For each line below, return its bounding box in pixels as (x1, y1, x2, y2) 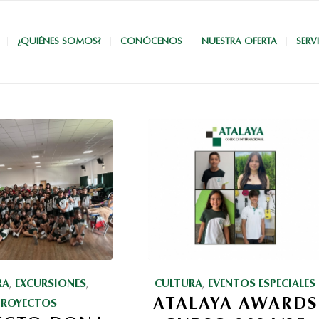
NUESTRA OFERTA (202, 37, 277, 46)
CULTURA (155, 278, 203, 290)
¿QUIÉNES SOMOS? (17, 37, 101, 46)
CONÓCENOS (120, 37, 182, 46)
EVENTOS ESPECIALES (208, 278, 316, 290)
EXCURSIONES (15, 278, 87, 290)
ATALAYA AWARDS (152, 296, 318, 313)
